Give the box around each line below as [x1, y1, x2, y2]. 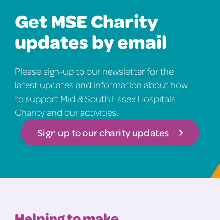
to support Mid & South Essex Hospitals [15, 92, 176, 105]
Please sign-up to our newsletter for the [15, 65, 174, 77]
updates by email [15, 29, 167, 54]
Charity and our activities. [15, 106, 118, 118]
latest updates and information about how [15, 79, 188, 91]
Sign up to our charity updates [37, 126, 169, 139]
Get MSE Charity [15, 8, 158, 33]
